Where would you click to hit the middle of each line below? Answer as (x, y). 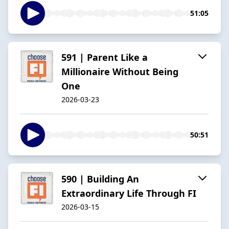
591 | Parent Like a (105, 57)
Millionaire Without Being (120, 71)
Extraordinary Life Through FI (129, 193)
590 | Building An (100, 179)
